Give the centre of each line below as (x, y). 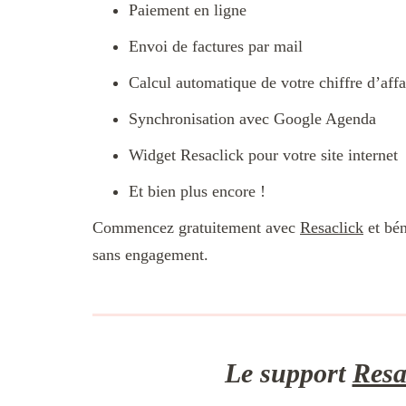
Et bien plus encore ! (197, 192)
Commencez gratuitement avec (196, 228)
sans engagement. (150, 255)
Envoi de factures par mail (216, 47)
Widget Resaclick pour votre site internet (263, 155)
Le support (288, 373)
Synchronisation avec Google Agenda (252, 119)
